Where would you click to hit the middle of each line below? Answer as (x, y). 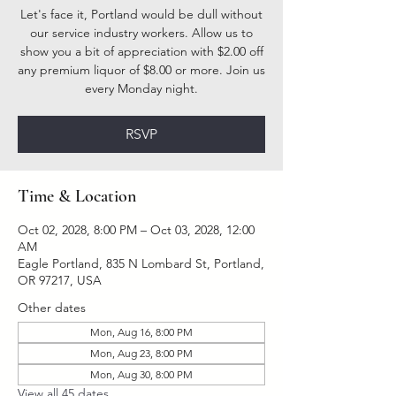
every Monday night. (141, 88)
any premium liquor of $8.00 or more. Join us (141, 70)
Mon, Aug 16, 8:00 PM (141, 332)
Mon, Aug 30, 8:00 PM (141, 374)
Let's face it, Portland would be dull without (141, 14)
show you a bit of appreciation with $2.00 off (141, 51)
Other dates (52, 308)
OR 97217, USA (60, 280)
